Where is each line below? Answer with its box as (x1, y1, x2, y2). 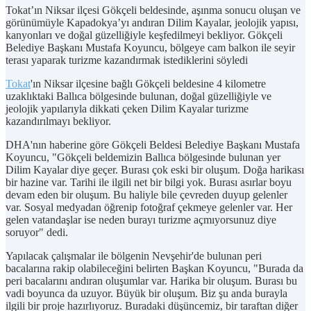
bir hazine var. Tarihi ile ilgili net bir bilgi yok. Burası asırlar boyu (6, 176, 292, 188)
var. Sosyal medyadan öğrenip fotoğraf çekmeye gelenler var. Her (6, 201, 292, 213)
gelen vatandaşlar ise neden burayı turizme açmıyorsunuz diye (6, 213, 276, 226)
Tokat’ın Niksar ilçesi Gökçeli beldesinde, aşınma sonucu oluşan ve (6, 3, 301, 16)
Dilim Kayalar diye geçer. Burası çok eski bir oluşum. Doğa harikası (6, 163, 304, 176)
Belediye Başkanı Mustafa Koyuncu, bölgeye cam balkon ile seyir (6, 41, 295, 53)
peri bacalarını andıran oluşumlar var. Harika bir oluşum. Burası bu (6, 274, 297, 287)
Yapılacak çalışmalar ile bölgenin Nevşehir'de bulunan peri (6, 249, 262, 262)
